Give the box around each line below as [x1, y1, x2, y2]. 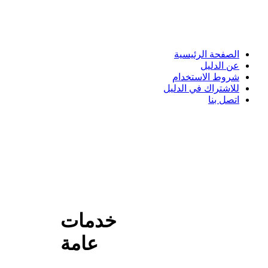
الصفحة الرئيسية [174, 49, 239, 59]
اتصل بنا [208, 95, 239, 105]
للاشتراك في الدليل [163, 83, 239, 93]
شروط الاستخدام [172, 72, 239, 82]
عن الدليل [200, 60, 239, 71]
